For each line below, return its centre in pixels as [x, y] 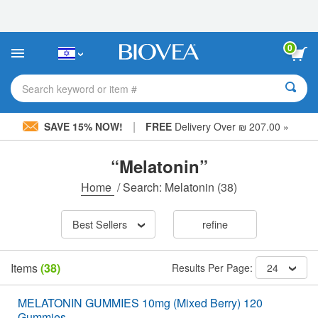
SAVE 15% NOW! [83, 126]
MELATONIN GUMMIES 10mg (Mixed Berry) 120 [140, 303]
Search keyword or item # [79, 88]
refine [215, 224]
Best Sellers [99, 224]
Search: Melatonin [169, 187]
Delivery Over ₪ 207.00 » [230, 126]
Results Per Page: [214, 268]
